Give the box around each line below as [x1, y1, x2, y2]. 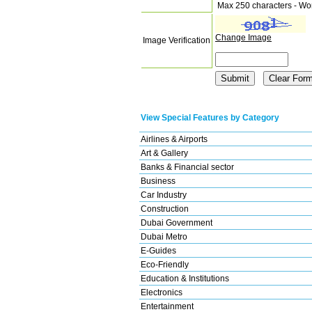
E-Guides [141, 245, 176, 256]
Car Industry [141, 189, 187, 200]
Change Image [215, 32, 272, 42]
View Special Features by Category [141, 112, 279, 123]
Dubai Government [141, 217, 212, 228]
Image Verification [143, 35, 210, 45]
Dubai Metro [141, 231, 187, 242]
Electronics [141, 287, 182, 297]
